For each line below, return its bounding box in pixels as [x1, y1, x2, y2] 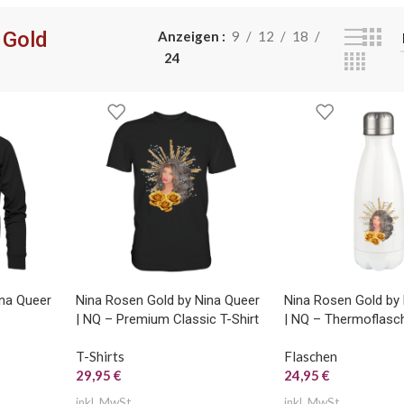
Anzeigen [158, 27, 223, 44]
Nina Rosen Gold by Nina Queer [75, 291, 260, 308]
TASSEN [94, 7, 162, 30]
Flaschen [283, 347, 337, 364]
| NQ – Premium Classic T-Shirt [75, 310, 259, 327]
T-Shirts [75, 347, 124, 364]
